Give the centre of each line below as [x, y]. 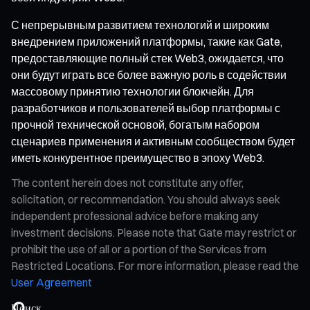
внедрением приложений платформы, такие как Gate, [147, 41]
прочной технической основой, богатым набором [135, 124]
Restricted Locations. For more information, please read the [155, 265]
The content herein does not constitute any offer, [127, 182]
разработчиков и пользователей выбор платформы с [146, 108]
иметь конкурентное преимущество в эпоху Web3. [138, 157]
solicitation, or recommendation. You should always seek [146, 199]
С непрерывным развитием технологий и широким [140, 25]
